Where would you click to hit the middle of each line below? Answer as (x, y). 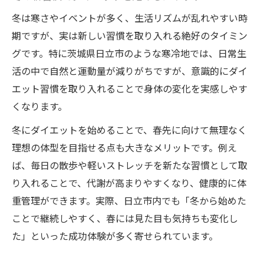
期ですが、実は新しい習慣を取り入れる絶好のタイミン (130, 36)
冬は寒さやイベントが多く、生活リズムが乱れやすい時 (130, 18)
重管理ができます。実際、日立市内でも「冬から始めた (129, 201)
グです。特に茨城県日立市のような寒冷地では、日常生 (129, 53)
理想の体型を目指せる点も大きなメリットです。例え (124, 148)
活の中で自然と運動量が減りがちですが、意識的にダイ (130, 71)
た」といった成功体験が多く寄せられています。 (115, 236)
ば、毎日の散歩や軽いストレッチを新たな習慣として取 (130, 165)
